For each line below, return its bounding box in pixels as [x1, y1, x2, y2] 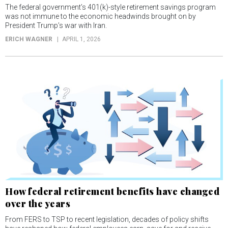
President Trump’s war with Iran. [5, 21, 107, 30]
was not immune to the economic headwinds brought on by [5, 12, 196, 20]
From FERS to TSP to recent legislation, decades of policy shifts [5, 215, 209, 224]
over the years [5, 197, 70, 210]
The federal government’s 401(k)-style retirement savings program [5, 3, 216, 11]
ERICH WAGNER [5, 35, 52, 43]
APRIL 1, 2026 [62, 35, 101, 43]
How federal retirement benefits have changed [5, 185, 219, 198]
